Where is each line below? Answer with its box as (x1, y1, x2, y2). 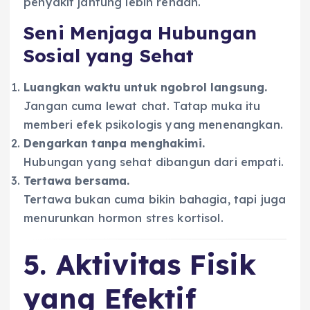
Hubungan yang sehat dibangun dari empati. (24, 155, 284, 170)
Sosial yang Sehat (24, 44, 194, 68)
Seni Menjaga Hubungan (24, 21, 257, 45)
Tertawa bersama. (24, 174, 130, 188)
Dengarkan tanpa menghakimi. (24, 136, 205, 151)
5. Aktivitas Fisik (24, 247, 257, 282)
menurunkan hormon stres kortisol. (24, 211, 224, 226)
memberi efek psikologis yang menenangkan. (24, 118, 283, 132)
